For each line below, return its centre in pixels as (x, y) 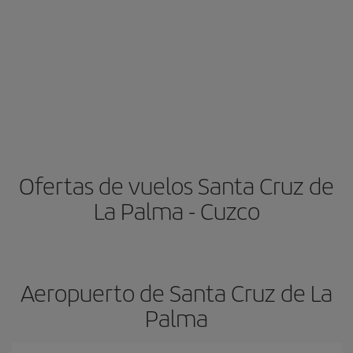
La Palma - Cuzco (176, 210)
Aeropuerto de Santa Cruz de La (176, 292)
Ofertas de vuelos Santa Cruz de (176, 185)
